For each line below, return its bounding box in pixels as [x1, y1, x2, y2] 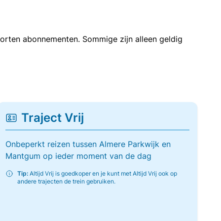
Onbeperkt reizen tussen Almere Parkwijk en [5, 139, 171, 149]
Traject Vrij [21, 110, 84, 125]
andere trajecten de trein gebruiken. [17, 178, 115, 185]
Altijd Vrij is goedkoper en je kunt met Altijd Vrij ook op [28, 170, 177, 177]
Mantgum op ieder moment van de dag [5, 151, 151, 161]
